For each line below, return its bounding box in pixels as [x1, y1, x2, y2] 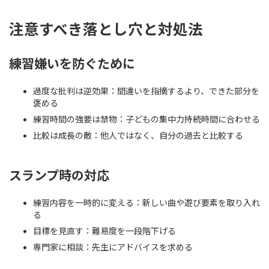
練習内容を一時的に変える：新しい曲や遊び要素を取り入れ [33, 197, 260, 208]
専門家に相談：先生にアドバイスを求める [33, 241, 193, 252]
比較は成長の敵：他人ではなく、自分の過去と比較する [33, 130, 243, 141]
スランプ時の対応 [9, 167, 109, 183]
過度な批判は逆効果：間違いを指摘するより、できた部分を [33, 85, 259, 96]
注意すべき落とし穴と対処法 [9, 20, 203, 38]
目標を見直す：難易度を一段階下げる [33, 225, 176, 236]
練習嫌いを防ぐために [9, 55, 135, 71]
